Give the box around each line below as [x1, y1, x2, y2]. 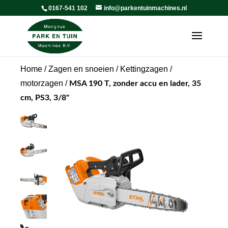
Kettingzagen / [120, 65, 172, 73]
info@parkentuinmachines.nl [103, 5, 187, 12]
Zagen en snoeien [48, 65, 114, 73]
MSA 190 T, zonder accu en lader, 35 [69, 79, 201, 88]
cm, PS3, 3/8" [20, 94, 69, 102]
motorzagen [20, 79, 63, 88]
